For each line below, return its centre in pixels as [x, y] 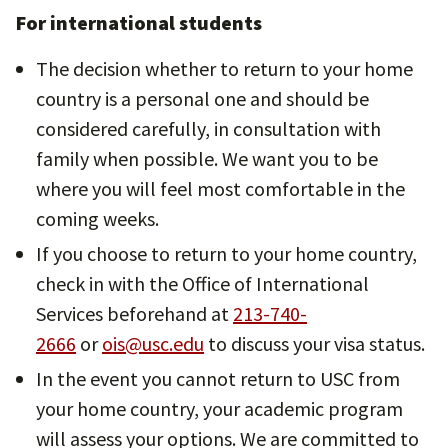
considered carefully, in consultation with [208, 128]
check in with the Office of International [202, 283]
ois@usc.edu [153, 343]
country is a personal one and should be [202, 98]
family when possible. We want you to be [207, 158]
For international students [139, 22]
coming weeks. [97, 218]
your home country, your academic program [219, 408]
